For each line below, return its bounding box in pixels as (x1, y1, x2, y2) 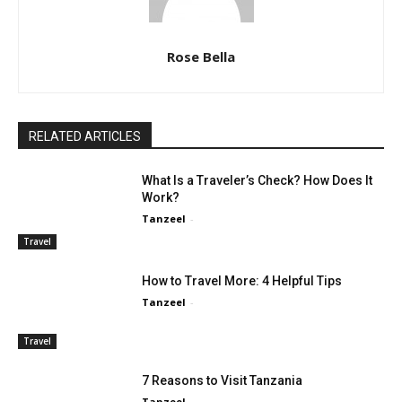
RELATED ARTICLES (29, 129, 141, 144)
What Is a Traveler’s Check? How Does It (142, 173, 373, 188)
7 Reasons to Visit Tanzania (142, 373, 303, 389)
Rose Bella (167, 48, 235, 66)
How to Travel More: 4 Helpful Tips (142, 273, 343, 288)
